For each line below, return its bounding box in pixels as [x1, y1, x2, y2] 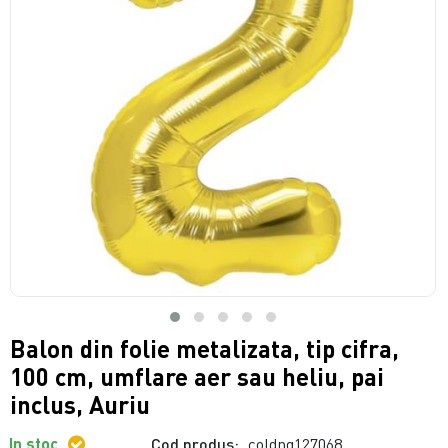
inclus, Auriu [10, 389, 151, 419]
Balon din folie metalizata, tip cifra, [10, 333, 400, 363]
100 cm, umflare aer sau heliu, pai [10, 361, 385, 391]
